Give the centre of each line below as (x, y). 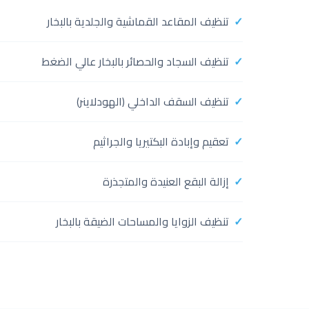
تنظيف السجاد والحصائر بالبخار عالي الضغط (135, 61)
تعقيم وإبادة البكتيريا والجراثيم (161, 141)
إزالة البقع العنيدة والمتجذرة (166, 181)
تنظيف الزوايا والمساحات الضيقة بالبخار (142, 221)
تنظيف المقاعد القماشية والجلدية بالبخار (138, 21)
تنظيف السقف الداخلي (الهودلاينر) (153, 101)
